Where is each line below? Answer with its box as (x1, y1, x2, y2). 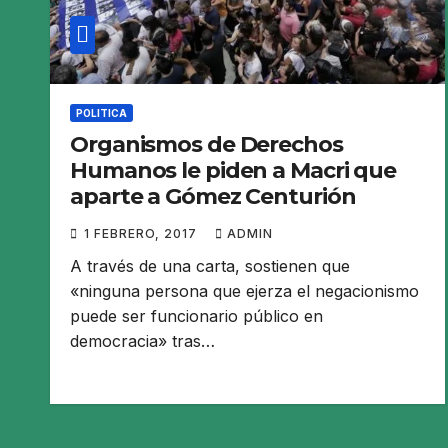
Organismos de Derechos (70, 130, 343, 158)
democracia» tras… (70, 330, 215, 351)
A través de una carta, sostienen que (70, 255, 350, 276)
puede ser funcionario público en (70, 305, 323, 326)
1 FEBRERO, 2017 (84, 225, 201, 241)
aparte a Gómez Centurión (70, 182, 356, 210)
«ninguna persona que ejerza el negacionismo (70, 280, 419, 301)
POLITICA (76, 106, 127, 119)
